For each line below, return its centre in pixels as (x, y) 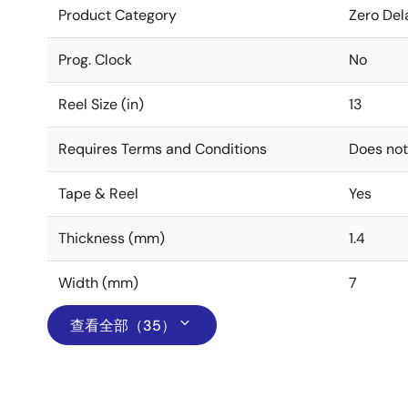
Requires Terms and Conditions (163, 149)
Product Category (117, 15)
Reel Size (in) (101, 104)
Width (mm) (98, 283)
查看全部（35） (123, 326)
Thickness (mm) (112, 238)
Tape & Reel (98, 194)
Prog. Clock (95, 60)
